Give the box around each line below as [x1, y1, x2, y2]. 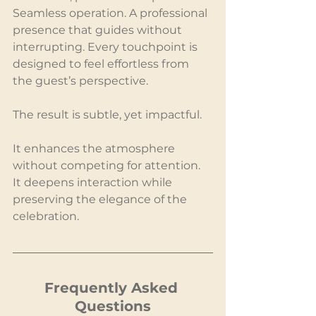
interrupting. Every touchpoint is [13, 39, 200, 54]
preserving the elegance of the [13, 192, 190, 206]
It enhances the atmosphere [13, 141, 178, 155]
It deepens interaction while [13, 175, 175, 189]
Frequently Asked [44, 279, 182, 296]
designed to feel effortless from [13, 56, 192, 71]
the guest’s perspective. [13, 73, 148, 87]
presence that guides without [13, 23, 185, 37]
